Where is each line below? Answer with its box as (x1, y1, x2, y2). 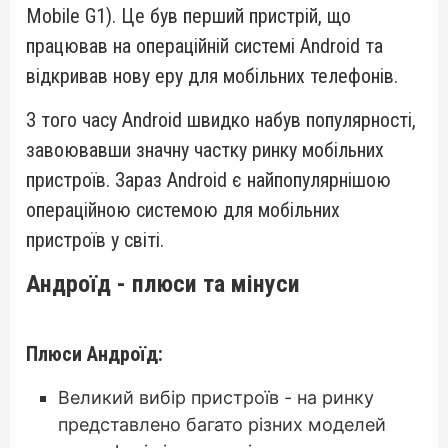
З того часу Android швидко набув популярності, (26, 108, 416, 132)
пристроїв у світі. (26, 228, 164, 252)
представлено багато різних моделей (58, 414, 386, 435)
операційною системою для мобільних (26, 198, 340, 222)
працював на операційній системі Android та (26, 34, 383, 58)
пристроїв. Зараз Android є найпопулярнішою (26, 168, 391, 192)
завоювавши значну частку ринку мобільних (26, 138, 384, 162)
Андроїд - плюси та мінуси (26, 270, 300, 298)
